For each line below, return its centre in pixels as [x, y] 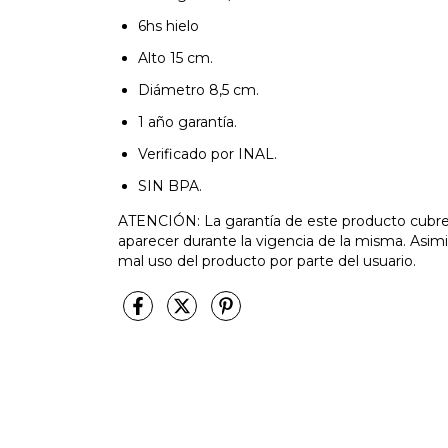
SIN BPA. [170, 186]
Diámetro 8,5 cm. [198, 90]
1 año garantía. [187, 122]
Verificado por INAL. [207, 154]
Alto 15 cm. [175, 58]
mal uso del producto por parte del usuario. [267, 261]
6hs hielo [168, 26]
